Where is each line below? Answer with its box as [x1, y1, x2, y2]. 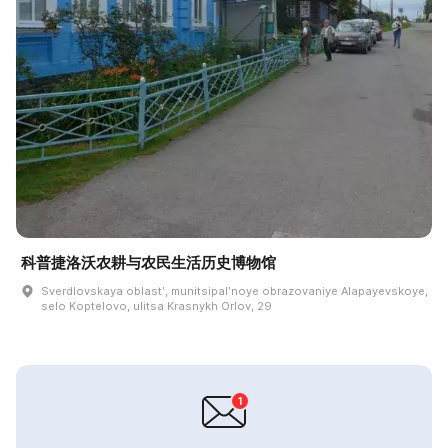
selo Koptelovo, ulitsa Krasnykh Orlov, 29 [41, 299, 272, 314]
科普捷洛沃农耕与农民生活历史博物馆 [21, 253, 276, 273]
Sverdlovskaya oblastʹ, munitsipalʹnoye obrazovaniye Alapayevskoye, [41, 284, 428, 299]
